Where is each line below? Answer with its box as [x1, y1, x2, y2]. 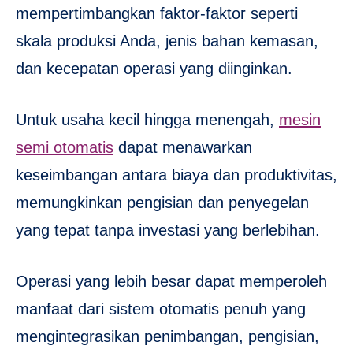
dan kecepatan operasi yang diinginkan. [16, 60, 292, 78]
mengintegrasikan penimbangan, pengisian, [16, 328, 319, 346]
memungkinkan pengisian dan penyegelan [16, 194, 309, 212]
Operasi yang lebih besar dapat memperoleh [16, 273, 327, 291]
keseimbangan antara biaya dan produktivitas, [16, 166, 337, 184]
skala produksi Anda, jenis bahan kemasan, [16, 32, 318, 50]
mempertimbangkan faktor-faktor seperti [16, 5, 298, 23]
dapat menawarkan [113, 139, 252, 157]
